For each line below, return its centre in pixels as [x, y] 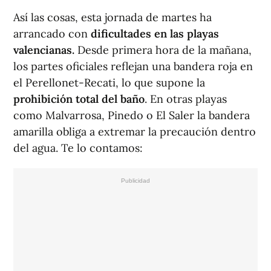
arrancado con [51, 34]
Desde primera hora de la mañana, [163, 50]
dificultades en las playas [153, 34]
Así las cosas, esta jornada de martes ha [113, 18]
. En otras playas [186, 99]
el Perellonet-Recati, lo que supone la [109, 83]
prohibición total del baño [79, 99]
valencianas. [44, 50]
